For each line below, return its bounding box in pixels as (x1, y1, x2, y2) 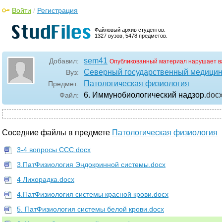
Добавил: (49, 57, 79, 65)
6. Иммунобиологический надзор (84, 91, 204, 99)
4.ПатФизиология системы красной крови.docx (17, 190, 168, 198)
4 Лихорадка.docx (17, 175, 74, 183)
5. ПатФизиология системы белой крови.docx (17, 205, 164, 213)
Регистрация (37, 6, 78, 14)
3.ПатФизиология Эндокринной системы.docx (17, 161, 166, 168)
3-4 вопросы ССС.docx (17, 146, 91, 154)
